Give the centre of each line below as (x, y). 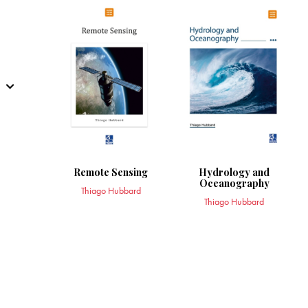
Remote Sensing (111, 172)
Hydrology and (234, 172)
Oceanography (234, 183)
